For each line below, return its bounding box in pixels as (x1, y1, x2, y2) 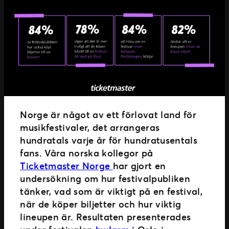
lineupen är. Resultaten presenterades (20, 210, 191, 223)
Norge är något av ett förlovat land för (20, 108, 196, 121)
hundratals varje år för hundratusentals (20, 133, 197, 146)
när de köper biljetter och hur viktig (20, 197, 181, 210)
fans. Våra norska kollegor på (20, 146, 153, 159)
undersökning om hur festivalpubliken (20, 172, 191, 185)
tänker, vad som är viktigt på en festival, (20, 185, 202, 197)
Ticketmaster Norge (20, 159, 113, 172)
